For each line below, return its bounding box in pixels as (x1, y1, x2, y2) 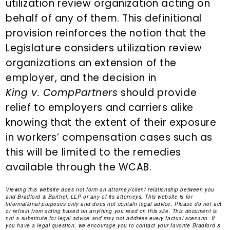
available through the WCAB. (6, 160, 152, 175)
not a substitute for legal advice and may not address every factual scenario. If (6, 215, 215, 222)
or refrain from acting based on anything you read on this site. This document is (6, 207, 217, 215)
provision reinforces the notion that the (6, 26, 207, 41)
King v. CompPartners (6, 86, 118, 100)
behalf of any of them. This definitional (6, 11, 202, 26)
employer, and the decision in (6, 71, 157, 85)
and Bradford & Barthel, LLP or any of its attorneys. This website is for (6, 193, 193, 201)
